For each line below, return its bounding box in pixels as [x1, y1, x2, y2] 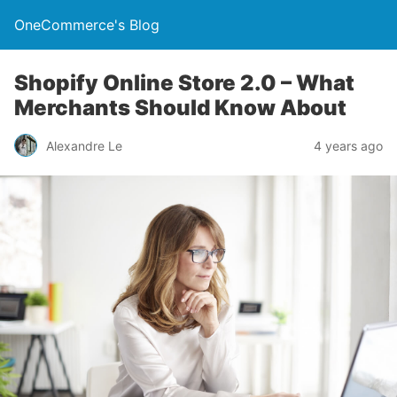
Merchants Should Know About [14, 95, 346, 121]
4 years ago [314, 137, 383, 153]
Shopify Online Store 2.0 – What [14, 70, 354, 96]
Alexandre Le [46, 137, 122, 153]
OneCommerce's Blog [14, 16, 160, 34]
